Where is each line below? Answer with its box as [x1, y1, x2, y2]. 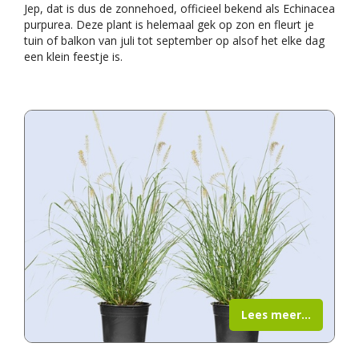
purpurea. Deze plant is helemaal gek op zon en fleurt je [24, 16, 314, 32]
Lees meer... [241, 306, 311, 322]
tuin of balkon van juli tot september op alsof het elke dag [24, 32, 325, 48]
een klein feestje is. [24, 48, 123, 64]
